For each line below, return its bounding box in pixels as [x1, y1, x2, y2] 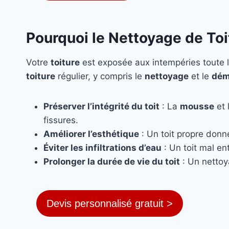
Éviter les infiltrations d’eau [43, 143, 162, 153]
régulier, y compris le [55, 71, 145, 82]
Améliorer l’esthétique [43, 129, 139, 140]
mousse [180, 101, 214, 112]
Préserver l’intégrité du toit [43, 101, 159, 112]
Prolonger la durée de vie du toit [43, 156, 180, 167]
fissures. [43, 115, 78, 126]
